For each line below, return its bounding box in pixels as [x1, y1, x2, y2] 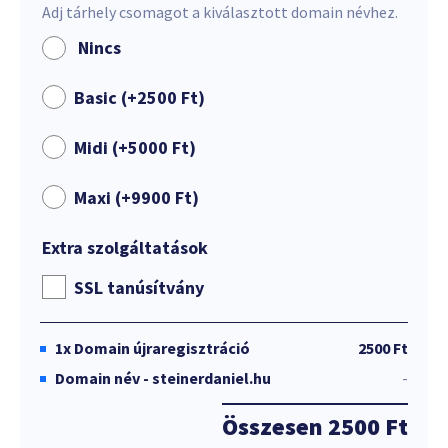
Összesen [222, 411, 328, 442]
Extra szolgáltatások [42, 236, 208, 259]
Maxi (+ [74, 186, 131, 209]
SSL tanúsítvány [74, 276, 204, 299]
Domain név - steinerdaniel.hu [55, 368, 271, 388]
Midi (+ [74, 136, 128, 159]
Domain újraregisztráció [74, 338, 250, 358]
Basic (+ [74, 86, 137, 109]
